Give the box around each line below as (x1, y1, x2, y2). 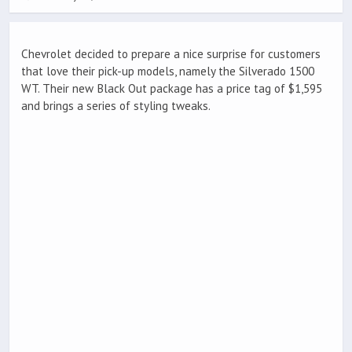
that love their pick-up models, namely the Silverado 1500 (21, 64, 314, 79)
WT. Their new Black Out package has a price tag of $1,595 (21, 81, 322, 97)
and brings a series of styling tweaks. (21, 98, 211, 114)
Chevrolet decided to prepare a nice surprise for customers (21, 46, 321, 62)
